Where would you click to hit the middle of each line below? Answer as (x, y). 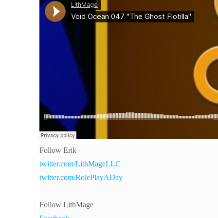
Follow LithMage (66, 205)
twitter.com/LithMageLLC (80, 164)
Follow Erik (58, 150)
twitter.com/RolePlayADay (81, 178)
